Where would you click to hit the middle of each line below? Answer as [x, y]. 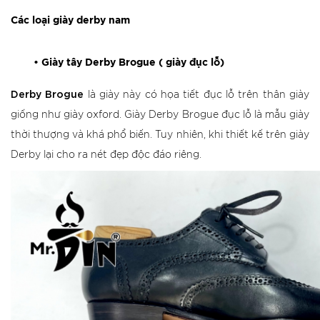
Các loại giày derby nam [70, 21]
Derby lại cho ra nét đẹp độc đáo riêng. [106, 155]
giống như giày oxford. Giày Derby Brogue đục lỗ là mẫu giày [160, 115]
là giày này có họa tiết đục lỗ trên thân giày [197, 95]
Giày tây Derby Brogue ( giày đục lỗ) [133, 63]
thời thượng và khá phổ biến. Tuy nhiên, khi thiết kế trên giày [160, 135]
